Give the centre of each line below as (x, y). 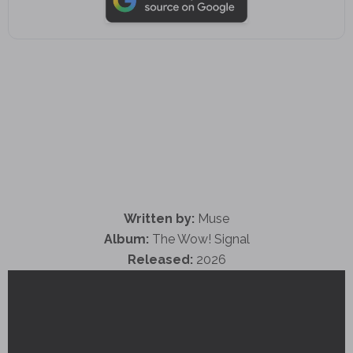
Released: (160, 259)
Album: (126, 239)
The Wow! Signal (199, 239)
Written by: (159, 218)
